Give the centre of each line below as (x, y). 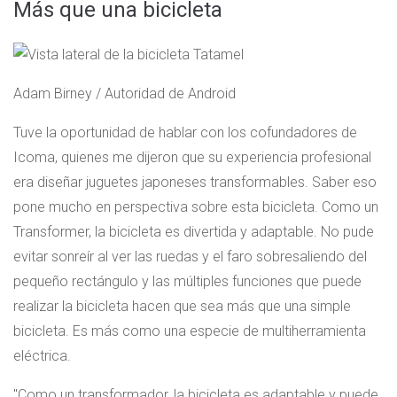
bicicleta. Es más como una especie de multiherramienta (190, 331)
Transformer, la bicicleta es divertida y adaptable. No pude (194, 232)
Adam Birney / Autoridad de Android (125, 94)
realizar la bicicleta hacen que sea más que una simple (182, 307)
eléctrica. (42, 356)
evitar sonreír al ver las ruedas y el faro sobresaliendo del (190, 257)
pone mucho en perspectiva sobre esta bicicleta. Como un (196, 207)
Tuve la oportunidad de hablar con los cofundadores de (185, 133)
